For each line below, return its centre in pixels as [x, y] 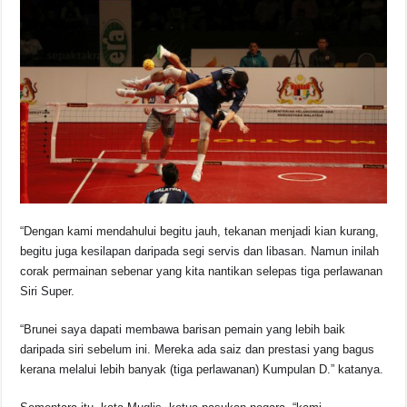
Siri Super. [48, 292]
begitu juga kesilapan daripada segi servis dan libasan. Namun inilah [200, 252]
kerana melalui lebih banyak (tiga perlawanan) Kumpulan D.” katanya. [202, 370]
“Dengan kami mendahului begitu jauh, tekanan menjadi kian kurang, [200, 232]
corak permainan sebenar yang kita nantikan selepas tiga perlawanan [202, 272]
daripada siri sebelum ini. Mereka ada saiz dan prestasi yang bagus [198, 350]
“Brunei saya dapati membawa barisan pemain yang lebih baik [183, 330]
